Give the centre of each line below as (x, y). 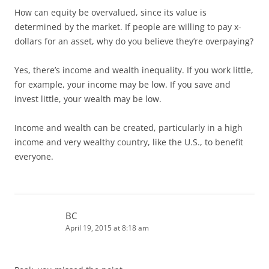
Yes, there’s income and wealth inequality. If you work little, (134, 70)
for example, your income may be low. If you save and (122, 84)
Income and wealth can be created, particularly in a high (128, 127)
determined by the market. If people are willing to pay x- (128, 26)
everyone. (34, 156)
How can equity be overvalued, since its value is (110, 12)
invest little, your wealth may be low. (88, 98)
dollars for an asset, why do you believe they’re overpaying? (134, 41)
